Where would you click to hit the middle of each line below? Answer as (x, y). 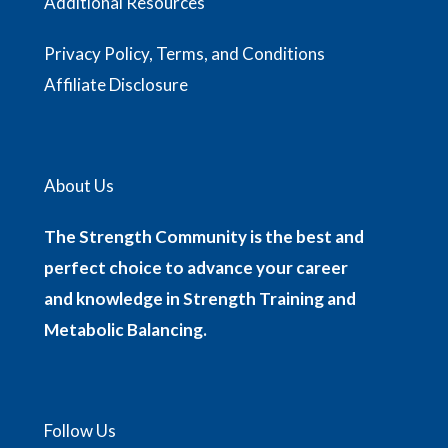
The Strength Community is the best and (204, 237)
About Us (79, 186)
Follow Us (80, 430)
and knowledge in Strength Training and (200, 299)
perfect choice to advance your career (196, 268)
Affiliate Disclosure (116, 85)
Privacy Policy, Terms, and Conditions (184, 54)
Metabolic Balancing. (125, 330)
